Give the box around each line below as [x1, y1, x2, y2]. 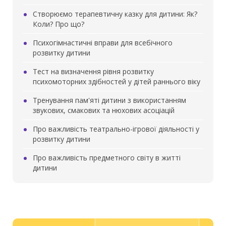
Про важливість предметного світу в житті [33, 153, 181, 162]
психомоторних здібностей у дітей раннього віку [33, 77, 200, 86]
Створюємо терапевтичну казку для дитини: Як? [33, 9, 197, 19]
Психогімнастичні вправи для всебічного [33, 38, 173, 47]
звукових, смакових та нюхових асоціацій [33, 105, 175, 115]
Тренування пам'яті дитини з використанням [33, 95, 186, 105]
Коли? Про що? [33, 19, 84, 29]
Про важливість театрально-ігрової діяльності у [33, 124, 199, 134]
